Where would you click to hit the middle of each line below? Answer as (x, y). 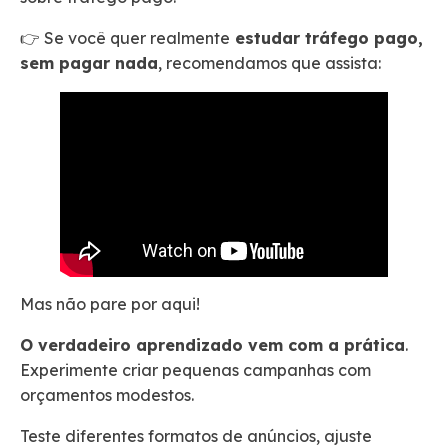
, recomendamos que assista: (271, 62)
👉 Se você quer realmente (125, 37)
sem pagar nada (89, 62)
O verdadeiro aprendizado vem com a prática (212, 345)
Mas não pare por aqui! (112, 304)
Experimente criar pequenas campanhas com (195, 370)
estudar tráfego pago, (326, 37)
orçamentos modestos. (109, 395)
